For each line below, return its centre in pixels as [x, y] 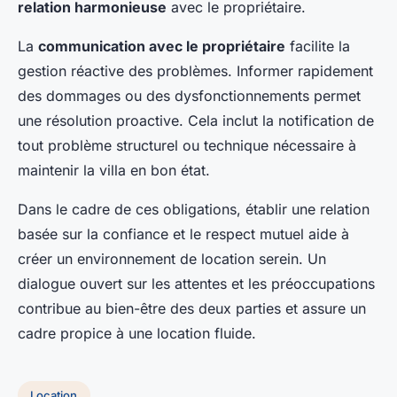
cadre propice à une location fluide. [137, 334]
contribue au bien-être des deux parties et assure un [192, 309]
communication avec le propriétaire [162, 47]
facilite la [318, 47]
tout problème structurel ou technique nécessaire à [187, 146]
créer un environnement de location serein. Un [172, 259]
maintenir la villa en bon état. [114, 171]
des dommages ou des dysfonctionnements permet [189, 96]
